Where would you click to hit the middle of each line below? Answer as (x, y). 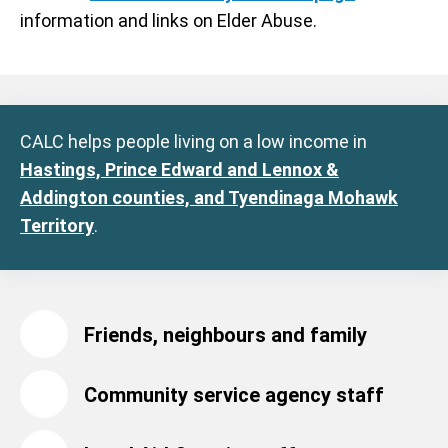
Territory (57, 225)
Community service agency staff (234, 395)
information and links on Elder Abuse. (168, 20)
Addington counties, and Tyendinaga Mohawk (209, 197)
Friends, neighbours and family (225, 335)
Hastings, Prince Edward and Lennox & (179, 169)
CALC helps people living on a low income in (193, 141)
